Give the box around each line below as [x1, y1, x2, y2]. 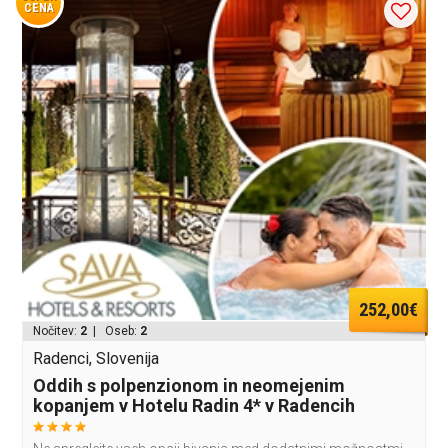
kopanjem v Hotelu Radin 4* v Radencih [33, 394, 356, 416]
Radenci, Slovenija [33, 348, 160, 368]
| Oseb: [87, 323, 141, 338]
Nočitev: [33, 323, 81, 338]
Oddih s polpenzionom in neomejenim [33, 374, 346, 396]
